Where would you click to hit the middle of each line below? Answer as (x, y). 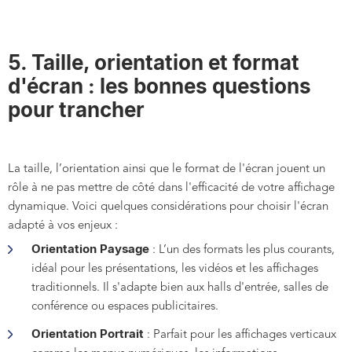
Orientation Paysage (90, 249)
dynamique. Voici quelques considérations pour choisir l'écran (168, 207)
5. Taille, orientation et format (154, 63)
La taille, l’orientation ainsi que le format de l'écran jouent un (167, 170)
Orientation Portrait (88, 334)
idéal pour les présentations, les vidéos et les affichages (175, 269)
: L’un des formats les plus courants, (242, 251)
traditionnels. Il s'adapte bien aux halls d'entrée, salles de (180, 288)
